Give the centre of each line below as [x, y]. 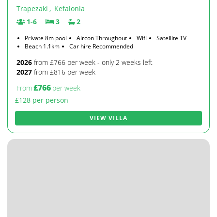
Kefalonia [70, 8]
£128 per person [42, 100]
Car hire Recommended [101, 46]
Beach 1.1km [42, 46]
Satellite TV [171, 38]
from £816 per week [64, 72]
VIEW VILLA [108, 118]
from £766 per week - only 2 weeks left [92, 62]
